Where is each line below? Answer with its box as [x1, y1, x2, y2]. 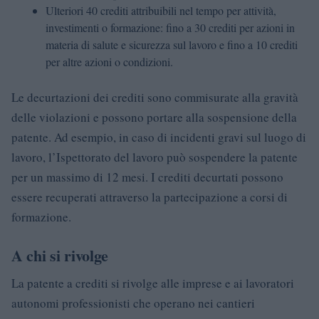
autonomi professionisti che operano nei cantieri [11, 294, 255, 311]
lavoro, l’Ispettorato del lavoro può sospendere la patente [11, 148, 298, 165]
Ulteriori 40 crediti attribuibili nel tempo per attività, [46, 2, 276, 18]
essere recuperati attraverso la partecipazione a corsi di [11, 188, 288, 205]
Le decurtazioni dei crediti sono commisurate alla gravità [11, 88, 298, 105]
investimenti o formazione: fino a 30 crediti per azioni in [46, 19, 295, 35]
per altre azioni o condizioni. [46, 53, 173, 69]
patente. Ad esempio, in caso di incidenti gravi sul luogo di [11, 128, 306, 145]
